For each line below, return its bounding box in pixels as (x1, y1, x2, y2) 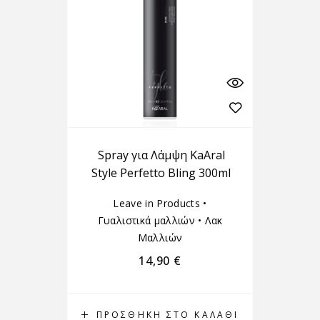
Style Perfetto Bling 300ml (91, 165, 231, 181)
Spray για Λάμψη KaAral (97, 147, 225, 163)
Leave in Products (113, 196, 201, 210)
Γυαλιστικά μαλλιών (97, 214, 196, 227)
